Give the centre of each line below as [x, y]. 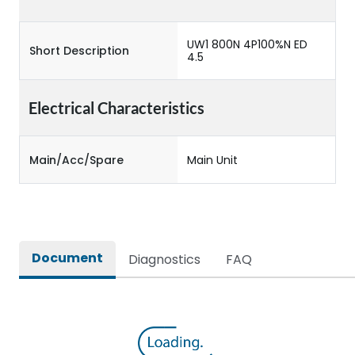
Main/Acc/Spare [76, 160]
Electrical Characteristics [116, 108]
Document [67, 258]
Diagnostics [164, 260]
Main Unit [212, 160]
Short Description [79, 51]
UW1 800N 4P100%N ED [247, 44]
